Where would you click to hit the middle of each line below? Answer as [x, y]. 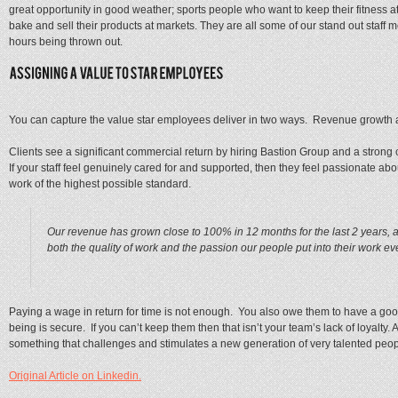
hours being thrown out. [66, 41]
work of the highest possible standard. [100, 184]
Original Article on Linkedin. [75, 376]
